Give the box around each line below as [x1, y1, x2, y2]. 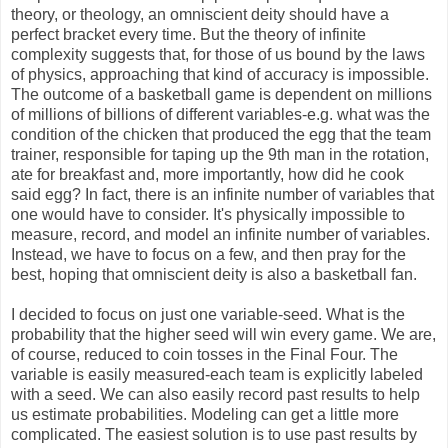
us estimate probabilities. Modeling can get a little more [11, 405, 399, 423]
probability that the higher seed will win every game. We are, [11, 325, 436, 343]
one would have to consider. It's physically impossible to [11, 205, 405, 223]
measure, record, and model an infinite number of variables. [11, 225, 430, 243]
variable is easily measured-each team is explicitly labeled [11, 365, 423, 383]
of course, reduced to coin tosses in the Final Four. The [11, 345, 398, 363]
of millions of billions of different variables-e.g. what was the [11, 105, 430, 123]
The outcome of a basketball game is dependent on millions [11, 85, 432, 103]
